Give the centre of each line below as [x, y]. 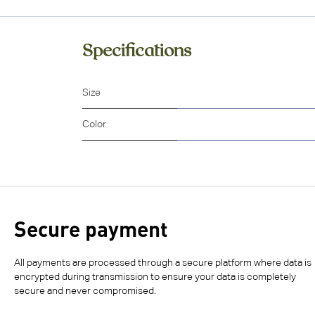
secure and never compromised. [85, 291]
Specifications [137, 50]
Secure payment [91, 229]
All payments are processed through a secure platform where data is [163, 263]
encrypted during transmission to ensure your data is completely [155, 277]
